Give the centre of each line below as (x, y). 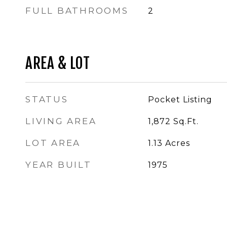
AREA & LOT (58, 63)
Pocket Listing (180, 100)
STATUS (47, 99)
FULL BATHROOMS (77, 11)
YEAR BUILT (59, 165)
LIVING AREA (61, 121)
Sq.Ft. (186, 121)
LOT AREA (53, 143)
